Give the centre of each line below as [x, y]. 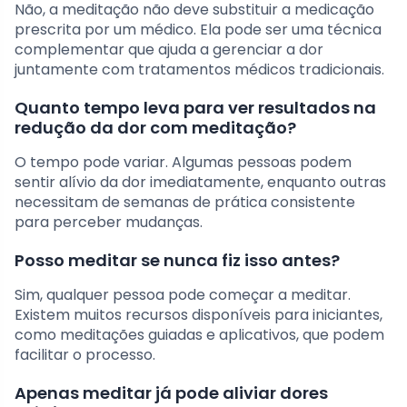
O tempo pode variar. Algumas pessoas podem [183, 163]
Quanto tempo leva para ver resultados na [195, 108]
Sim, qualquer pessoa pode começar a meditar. [183, 295]
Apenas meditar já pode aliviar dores [171, 393]
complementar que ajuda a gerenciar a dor [169, 50]
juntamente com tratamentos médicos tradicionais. [199, 70]
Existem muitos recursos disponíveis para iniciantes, [199, 315]
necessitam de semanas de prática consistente [185, 203]
